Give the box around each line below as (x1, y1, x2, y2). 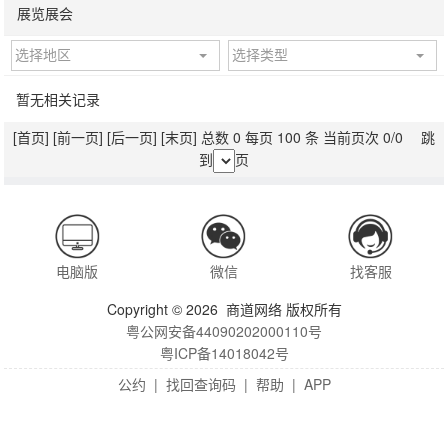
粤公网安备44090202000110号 (126, 321, 322, 341)
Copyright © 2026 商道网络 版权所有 (106, 299, 342, 319)
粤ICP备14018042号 (159, 343, 289, 363)
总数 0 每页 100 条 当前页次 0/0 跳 (197, 127, 435, 147)
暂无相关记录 (16, 89, 100, 109)
